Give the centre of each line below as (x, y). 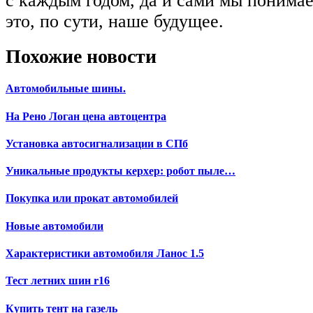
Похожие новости (81, 57)
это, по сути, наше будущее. (115, 22)
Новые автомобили (54, 226)
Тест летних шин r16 (58, 281)
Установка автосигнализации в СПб (97, 143)
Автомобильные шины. (66, 89)
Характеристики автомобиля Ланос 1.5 (105, 253)
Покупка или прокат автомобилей (92, 198)
